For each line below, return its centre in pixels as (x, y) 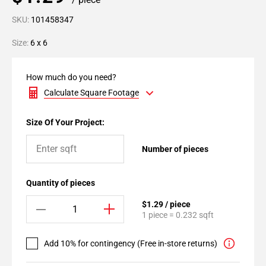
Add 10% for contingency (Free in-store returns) (131, 243)
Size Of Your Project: (65, 122)
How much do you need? (71, 77)
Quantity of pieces (61, 183)
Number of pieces (175, 149)
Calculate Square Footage (91, 93)
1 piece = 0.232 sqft (178, 215)
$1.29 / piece (166, 204)
